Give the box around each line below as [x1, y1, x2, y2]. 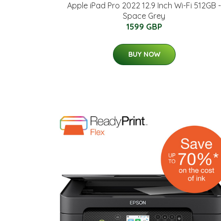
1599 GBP [126, 21, 162, 32]
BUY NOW [128, 49, 160, 59]
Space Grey [123, 10, 165, 21]
